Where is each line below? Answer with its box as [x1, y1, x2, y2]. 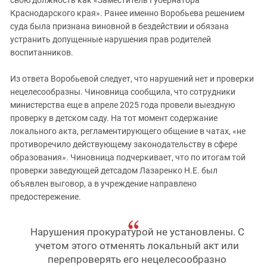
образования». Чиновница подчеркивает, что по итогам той [10, 153, 246, 162]
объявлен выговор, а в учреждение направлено [10, 179, 197, 188]
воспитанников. [10, 48, 73, 57]
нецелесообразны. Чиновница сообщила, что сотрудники [10, 87, 235, 97]
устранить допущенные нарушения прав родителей [10, 35, 211, 44]
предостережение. [10, 192, 81, 201]
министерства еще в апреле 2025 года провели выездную [10, 100, 235, 110]
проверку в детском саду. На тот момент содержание [10, 113, 218, 123]
